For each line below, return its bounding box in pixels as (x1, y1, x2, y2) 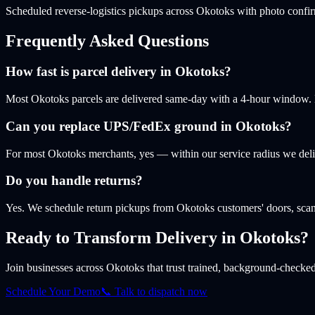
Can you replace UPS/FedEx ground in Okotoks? (6, 118, 292, 134)
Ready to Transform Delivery (6, 228, 217, 247)
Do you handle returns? (6, 173, 143, 188)
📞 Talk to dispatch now (101, 285, 207, 297)
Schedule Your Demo (6, 285, 101, 297)
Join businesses (6, 261, 73, 274)
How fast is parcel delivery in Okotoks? (6, 64, 231, 79)
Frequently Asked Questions (6, 31, 209, 50)
